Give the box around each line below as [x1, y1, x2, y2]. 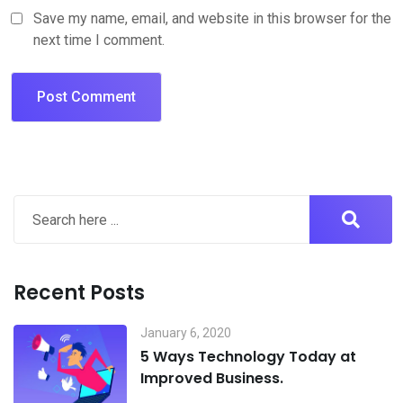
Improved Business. [140, 368, 284, 390]
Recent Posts [13, 279, 145, 308]
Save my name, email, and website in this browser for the [33, 10, 391, 28]
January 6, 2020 [140, 326, 232, 341]
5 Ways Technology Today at [140, 346, 357, 368]
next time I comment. [33, 31, 165, 49]
